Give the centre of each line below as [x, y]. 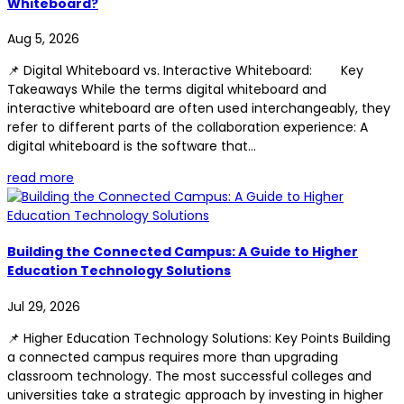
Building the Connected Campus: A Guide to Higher [183, 251]
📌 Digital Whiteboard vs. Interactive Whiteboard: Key [185, 71]
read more [41, 178]
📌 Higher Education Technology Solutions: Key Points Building [199, 338]
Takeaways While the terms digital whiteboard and [167, 90]
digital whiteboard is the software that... [132, 147]
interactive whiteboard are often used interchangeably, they [199, 109]
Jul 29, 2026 [44, 306]
